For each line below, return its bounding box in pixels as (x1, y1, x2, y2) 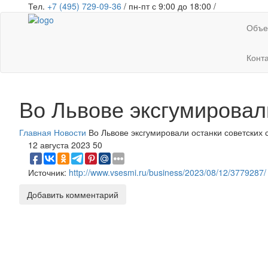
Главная (19, 126, 51, 138)
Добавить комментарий (27, 188, 118, 200)
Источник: (28, 166, 69, 178)
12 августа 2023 (28, 139, 90, 151)
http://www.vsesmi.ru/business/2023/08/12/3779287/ (69, 166, 266, 178)
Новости (54, 126, 86, 138)
